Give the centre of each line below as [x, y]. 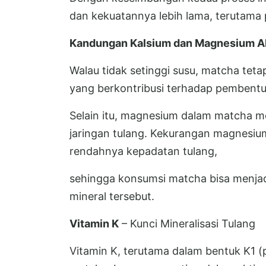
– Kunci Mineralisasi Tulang [187, 223]
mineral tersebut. [112, 196]
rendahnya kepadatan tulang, [143, 151]
